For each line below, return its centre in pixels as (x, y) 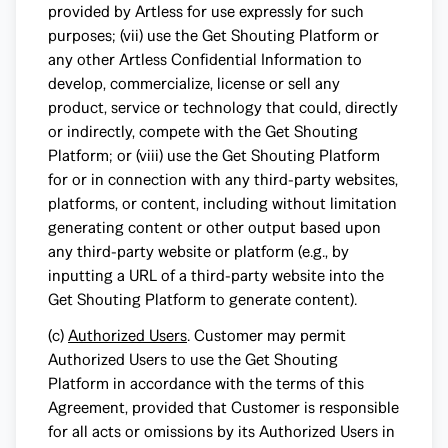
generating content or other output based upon (214, 227)
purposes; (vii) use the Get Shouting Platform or (213, 35)
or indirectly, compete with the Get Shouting (203, 131)
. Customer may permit (266, 335)
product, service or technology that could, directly (223, 107)
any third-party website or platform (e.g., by (198, 251)
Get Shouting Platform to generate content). (202, 299)
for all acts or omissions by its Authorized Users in (221, 431)
